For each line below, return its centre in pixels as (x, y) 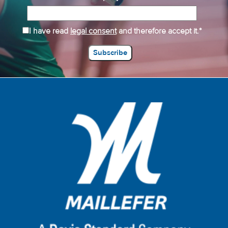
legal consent (93, 31)
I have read (50, 31)
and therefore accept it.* (159, 31)
